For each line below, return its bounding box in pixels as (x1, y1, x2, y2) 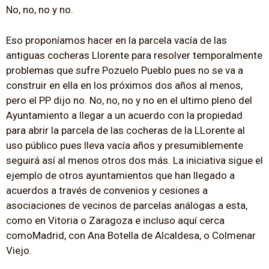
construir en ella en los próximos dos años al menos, (6, 79, 243, 91)
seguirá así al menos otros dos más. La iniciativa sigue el (6, 154, 263, 166)
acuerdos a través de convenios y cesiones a (6, 184, 208, 196)
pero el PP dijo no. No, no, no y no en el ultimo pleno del (6, 94, 252, 106)
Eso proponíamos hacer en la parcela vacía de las (6, 34, 227, 46)
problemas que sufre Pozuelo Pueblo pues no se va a (6, 64, 243, 76)
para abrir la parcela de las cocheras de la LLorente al (6, 124, 245, 136)
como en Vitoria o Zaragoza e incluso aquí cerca (6, 214, 225, 226)
